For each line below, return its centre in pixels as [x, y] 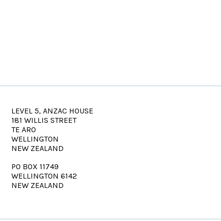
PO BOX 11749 [35, 166]
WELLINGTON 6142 [44, 176]
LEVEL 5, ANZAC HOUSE [53, 111]
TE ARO [24, 129]
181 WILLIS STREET [44, 120]
